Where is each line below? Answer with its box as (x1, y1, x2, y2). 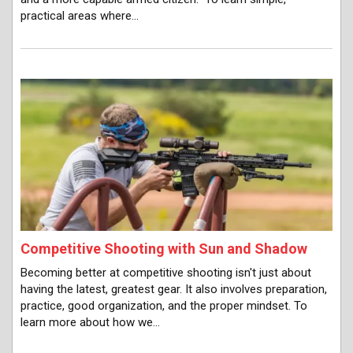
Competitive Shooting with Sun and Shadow (20, 240, 307, 258)
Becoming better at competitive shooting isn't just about (20, 265, 311, 280)
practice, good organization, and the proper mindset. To (20, 298, 307, 313)
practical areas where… (20, 9, 139, 24)
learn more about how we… (20, 314, 160, 329)
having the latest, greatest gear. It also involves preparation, (20, 281, 327, 296)
